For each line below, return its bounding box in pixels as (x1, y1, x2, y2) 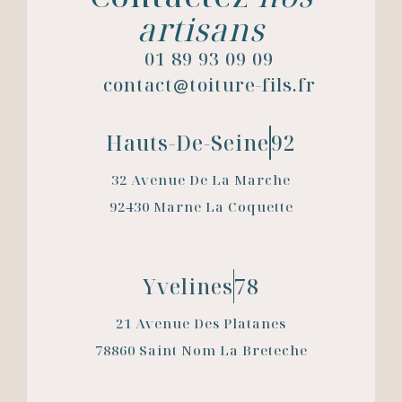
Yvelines (142, 272, 233, 301)
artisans (137, 8, 265, 51)
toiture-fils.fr (188, 73, 316, 98)
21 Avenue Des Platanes (116, 314, 286, 333)
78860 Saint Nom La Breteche (94, 341, 308, 360)
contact (102, 73, 173, 98)
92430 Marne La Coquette (109, 197, 293, 216)
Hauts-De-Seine (106, 128, 270, 158)
